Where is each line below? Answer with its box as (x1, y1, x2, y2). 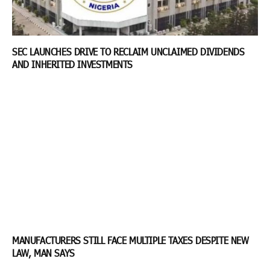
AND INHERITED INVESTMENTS (12, 58, 136, 70)
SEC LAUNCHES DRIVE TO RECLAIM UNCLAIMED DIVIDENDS (12, 45, 245, 57)
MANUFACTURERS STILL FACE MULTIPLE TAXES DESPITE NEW (12, 234, 249, 246)
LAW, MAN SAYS (12, 247, 78, 259)
